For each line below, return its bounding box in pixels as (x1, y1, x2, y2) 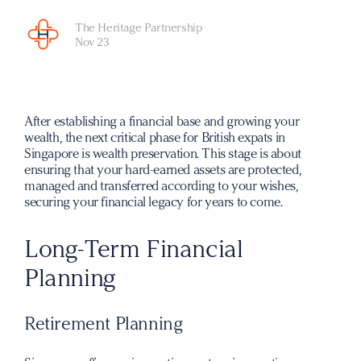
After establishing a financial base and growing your (24, 114, 300, 129)
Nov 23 (75, 34, 110, 49)
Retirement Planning (24, 313, 184, 334)
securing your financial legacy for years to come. (24, 194, 283, 210)
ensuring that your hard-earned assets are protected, (24, 162, 302, 177)
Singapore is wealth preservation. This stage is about (24, 146, 301, 161)
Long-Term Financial (24, 234, 243, 263)
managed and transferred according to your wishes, (24, 178, 299, 193)
